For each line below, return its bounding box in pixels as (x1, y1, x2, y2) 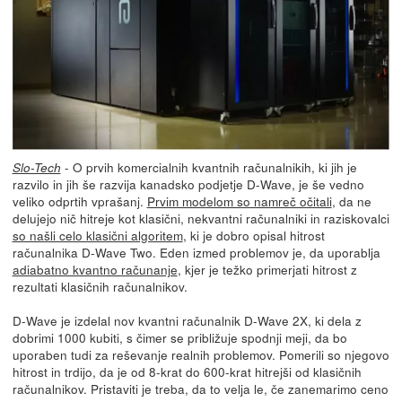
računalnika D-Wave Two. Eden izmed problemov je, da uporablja (12, 242, 380, 261)
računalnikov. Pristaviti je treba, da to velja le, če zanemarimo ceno (12, 379, 389, 398)
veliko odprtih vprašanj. (12, 191, 147, 210)
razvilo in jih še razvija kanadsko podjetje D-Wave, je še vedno (12, 174, 364, 193)
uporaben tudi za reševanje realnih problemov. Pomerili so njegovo (12, 345, 389, 363)
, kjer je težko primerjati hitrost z (177, 259, 357, 278)
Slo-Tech (12, 158, 61, 176)
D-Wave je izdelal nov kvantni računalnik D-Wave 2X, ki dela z (12, 310, 362, 329)
